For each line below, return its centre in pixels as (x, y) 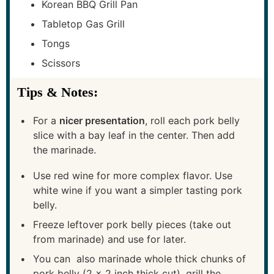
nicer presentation (102, 120)
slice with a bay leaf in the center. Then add (134, 135)
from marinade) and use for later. (109, 239)
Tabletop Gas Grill (83, 24)
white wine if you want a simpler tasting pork (138, 190)
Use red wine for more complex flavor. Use (133, 175)
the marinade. (65, 150)
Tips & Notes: (57, 92)
